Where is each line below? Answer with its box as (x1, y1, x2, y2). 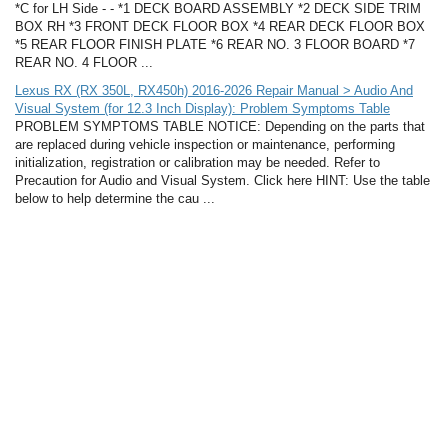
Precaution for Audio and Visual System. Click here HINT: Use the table (15, 173, 430, 189)
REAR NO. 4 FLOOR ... (15, 55, 153, 71)
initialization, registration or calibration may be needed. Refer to (15, 155, 380, 171)
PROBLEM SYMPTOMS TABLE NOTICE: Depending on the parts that (15, 119, 425, 135)
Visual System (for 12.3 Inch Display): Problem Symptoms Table (15, 101, 390, 117)
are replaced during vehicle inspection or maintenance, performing (15, 137, 395, 153)
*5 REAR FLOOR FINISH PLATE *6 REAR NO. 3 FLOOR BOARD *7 (15, 37, 415, 53)
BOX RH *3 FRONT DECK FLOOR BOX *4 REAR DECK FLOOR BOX (15, 19, 425, 35)
